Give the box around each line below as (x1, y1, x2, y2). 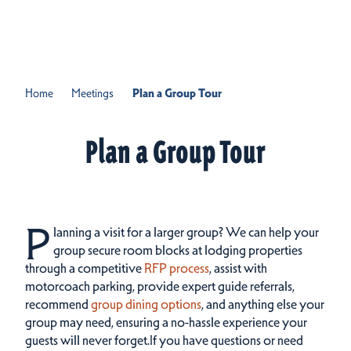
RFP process (144, 260, 209, 276)
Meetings (71, 86, 114, 100)
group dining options (91, 296, 201, 312)
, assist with (209, 260, 267, 276)
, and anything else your (201, 296, 324, 312)
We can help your (225, 224, 319, 240)
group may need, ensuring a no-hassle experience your (25, 314, 307, 330)
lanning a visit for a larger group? (52, 224, 223, 240)
